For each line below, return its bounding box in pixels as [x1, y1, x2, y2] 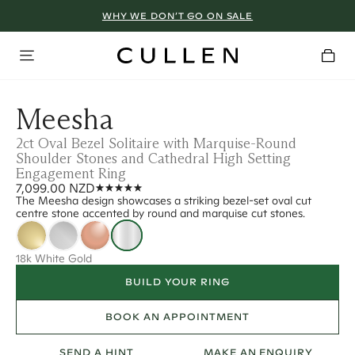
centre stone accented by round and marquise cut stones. [16, 206, 305, 220]
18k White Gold [16, 251, 92, 265]
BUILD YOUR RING [124, 276, 231, 288]
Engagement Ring [16, 165, 126, 182]
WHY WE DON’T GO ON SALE [101, 10, 254, 21]
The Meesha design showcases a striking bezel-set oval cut [16, 193, 311, 208]
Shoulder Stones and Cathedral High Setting [16, 150, 291, 167]
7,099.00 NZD [16, 180, 95, 196]
